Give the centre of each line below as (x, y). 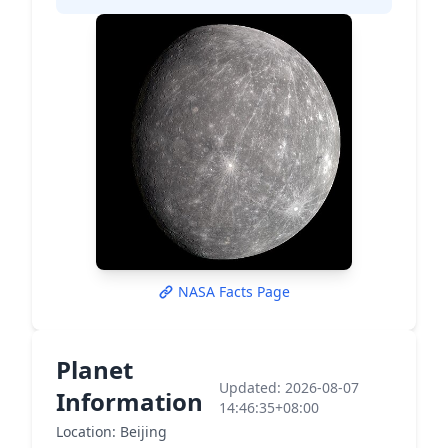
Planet (94, 369)
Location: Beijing (111, 431)
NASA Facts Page (234, 291)
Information (129, 401)
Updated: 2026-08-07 (289, 387)
